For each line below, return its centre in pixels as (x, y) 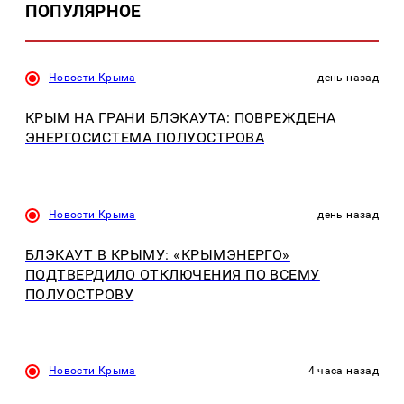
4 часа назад (343, 371)
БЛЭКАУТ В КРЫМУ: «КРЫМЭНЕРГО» (158, 255)
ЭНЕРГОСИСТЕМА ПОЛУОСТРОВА (145, 138)
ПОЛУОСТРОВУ (80, 295)
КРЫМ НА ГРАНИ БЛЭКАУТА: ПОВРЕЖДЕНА (181, 118)
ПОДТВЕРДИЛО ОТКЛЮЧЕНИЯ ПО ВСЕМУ (173, 275)
